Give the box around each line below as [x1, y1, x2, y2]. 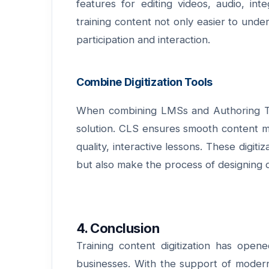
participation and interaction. [76, 34, 210, 46]
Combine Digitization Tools [76, 76, 213, 89]
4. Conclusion [76, 220, 160, 236]
